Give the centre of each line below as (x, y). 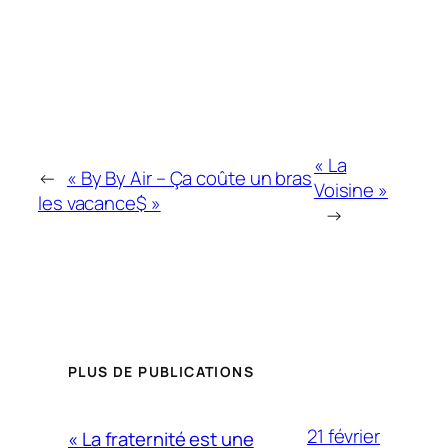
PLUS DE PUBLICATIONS (161, 371)
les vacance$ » (99, 202)
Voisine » (350, 190)
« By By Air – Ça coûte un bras (189, 177)
